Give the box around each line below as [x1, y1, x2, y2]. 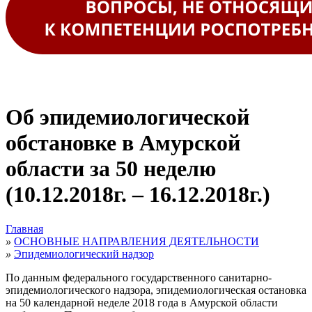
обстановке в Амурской [6, 130, 240, 156]
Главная [6, 222, 43, 235]
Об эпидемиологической [6, 104, 249, 130]
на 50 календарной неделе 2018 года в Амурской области [6, 296, 278, 309]
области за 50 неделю [6, 156, 216, 182]
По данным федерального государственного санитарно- [6, 271, 272, 283]
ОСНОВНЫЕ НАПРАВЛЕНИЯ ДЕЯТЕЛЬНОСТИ [14, 235, 259, 247]
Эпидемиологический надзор [14, 247, 154, 260]
